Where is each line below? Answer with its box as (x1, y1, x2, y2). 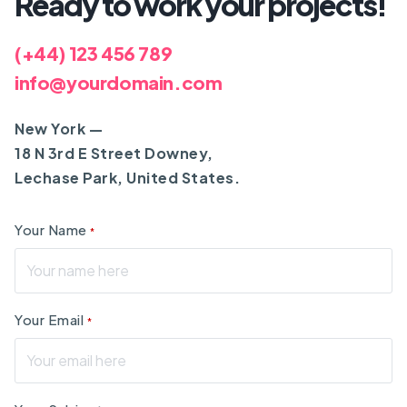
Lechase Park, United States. (15, 168, 240, 188)
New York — (15, 119, 103, 139)
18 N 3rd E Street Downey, (15, 144, 213, 164)
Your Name (15, 220, 90, 238)
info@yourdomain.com (15, 70, 223, 94)
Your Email (15, 310, 87, 328)
